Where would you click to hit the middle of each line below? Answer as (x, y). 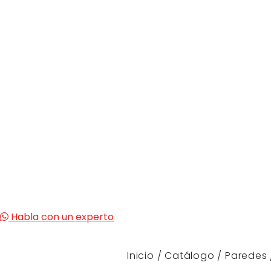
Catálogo (190, 255)
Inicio (141, 255)
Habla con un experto (61, 217)
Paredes (246, 255)
